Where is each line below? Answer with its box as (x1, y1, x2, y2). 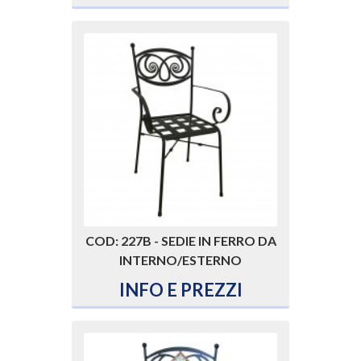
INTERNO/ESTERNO (119, 252, 242, 268)
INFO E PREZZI (118, 279, 243, 301)
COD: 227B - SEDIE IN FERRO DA (85, 233, 276, 249)
